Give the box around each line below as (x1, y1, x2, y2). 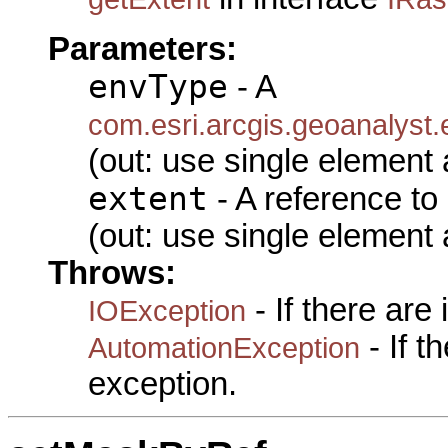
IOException (88, 293, 246, 327)
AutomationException (88, 330, 360, 364)
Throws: (48, 254, 176, 291)
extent (88, 179, 208, 218)
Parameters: (48, 30, 237, 67)
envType (88, 67, 228, 106)
